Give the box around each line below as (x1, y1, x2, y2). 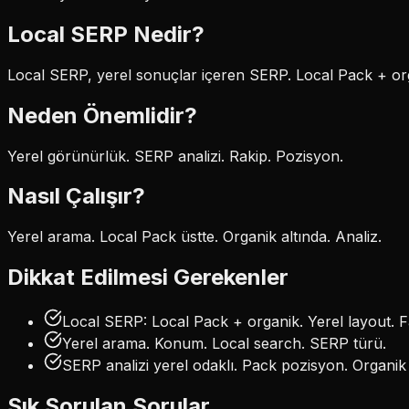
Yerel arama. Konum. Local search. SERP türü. (62, 334, 386, 353)
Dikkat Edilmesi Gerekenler (7, 264, 288, 291)
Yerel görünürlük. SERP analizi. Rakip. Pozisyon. (7, 146, 343, 165)
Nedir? (128, 20, 204, 47)
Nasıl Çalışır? (7, 183, 145, 210)
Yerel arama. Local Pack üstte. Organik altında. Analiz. (7, 227, 382, 246)
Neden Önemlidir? (7, 101, 197, 129)
